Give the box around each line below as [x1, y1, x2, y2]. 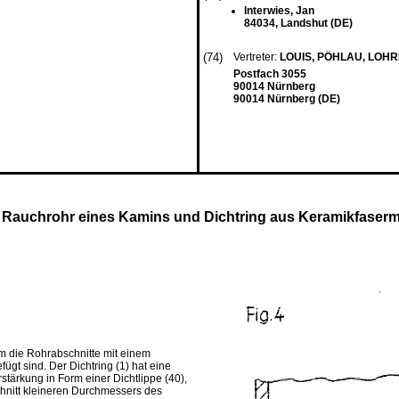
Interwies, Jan [244, 4, 314, 17]
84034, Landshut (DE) [244, 17, 353, 29]
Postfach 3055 [233, 68, 306, 80]
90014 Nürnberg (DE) [233, 93, 340, 105]
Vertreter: [233, 51, 280, 63]
